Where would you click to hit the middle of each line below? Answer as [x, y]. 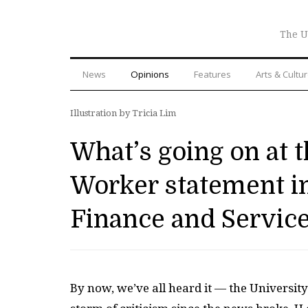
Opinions [150, 74]
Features [212, 74]
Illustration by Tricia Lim [123, 113]
